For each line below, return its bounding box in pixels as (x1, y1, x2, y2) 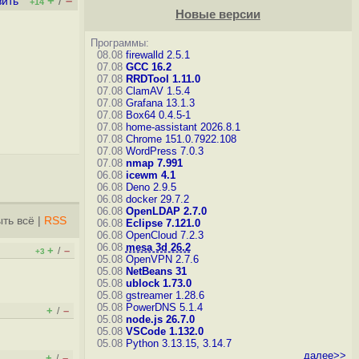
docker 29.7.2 (125, 193, 189, 205)
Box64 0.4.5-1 (125, 109, 191, 121)
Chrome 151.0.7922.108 (125, 133, 236, 145)
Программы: (90, 37, 149, 49)
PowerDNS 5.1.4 (125, 301, 203, 313)
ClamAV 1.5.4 (125, 85, 190, 97)
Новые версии (175, 8, 260, 21)
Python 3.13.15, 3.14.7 (125, 337, 232, 349)
